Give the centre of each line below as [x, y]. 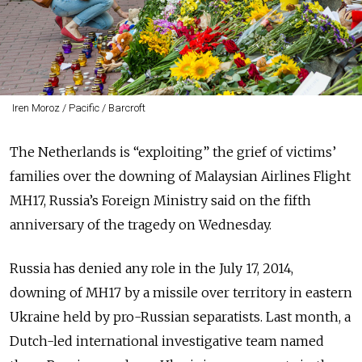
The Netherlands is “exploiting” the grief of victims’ [173, 152]
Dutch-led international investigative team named [167, 341]
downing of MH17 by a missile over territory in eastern [181, 293]
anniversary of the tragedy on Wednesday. [141, 225]
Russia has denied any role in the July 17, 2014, [152, 269]
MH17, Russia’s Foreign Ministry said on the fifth [160, 201]
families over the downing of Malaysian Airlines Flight [180, 177]
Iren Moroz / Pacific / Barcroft [78, 108]
